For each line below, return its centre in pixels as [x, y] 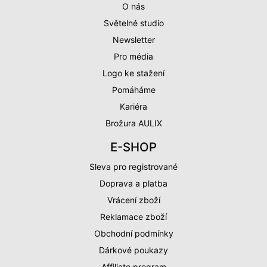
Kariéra [133, 106]
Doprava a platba [133, 183]
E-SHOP [133, 147]
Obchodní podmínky [133, 233]
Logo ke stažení [133, 73]
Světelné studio [133, 23]
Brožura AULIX [133, 123]
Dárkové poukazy [133, 250]
